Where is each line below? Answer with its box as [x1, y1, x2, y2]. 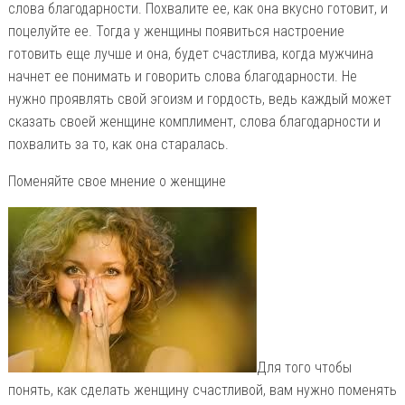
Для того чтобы [256, 358, 352, 376]
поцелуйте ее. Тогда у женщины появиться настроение [7, 22, 344, 40]
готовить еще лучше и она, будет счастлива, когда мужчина [7, 44, 373, 62]
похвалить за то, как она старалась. [7, 135, 229, 153]
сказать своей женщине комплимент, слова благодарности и [7, 112, 381, 130]
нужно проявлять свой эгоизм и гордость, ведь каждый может [7, 89, 391, 108]
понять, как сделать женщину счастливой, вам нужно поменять [7, 381, 397, 399]
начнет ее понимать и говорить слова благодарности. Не [7, 67, 357, 85]
